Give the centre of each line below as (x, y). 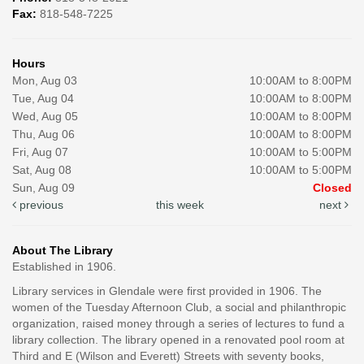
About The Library (63, 250)
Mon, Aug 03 (45, 80)
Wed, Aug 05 (45, 116)
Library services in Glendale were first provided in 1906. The (167, 290)
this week (180, 204)
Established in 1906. (64, 266)
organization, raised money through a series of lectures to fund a (178, 323)
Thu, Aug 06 (43, 134)
